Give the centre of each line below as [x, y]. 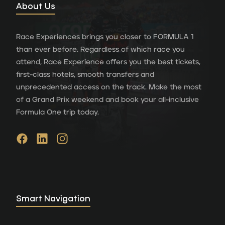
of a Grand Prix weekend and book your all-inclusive [107, 99]
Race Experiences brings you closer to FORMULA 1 [105, 37]
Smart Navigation [53, 198]
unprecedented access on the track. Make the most [109, 87]
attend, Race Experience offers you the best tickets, [108, 62]
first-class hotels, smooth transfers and [85, 74]
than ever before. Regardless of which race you [100, 49]
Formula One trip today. [58, 112]
